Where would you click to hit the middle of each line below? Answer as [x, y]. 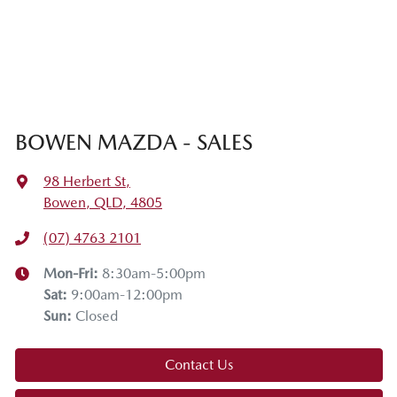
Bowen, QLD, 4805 [103, 202]
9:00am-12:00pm [127, 294]
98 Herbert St [85, 181]
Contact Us [199, 364]
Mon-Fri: [73, 273]
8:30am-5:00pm [154, 273]
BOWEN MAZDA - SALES [134, 142]
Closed [97, 315]
